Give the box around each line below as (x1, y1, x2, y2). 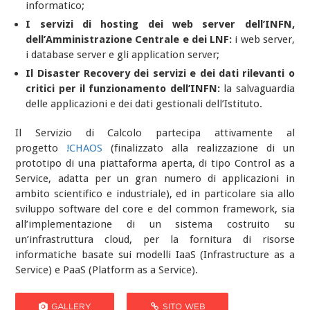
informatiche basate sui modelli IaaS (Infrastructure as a (15, 248, 295, 261)
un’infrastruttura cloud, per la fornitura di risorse (15, 233, 295, 246)
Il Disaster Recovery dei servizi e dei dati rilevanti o (26, 67, 295, 80)
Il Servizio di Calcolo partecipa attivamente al (15, 127, 295, 139)
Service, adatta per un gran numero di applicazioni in (15, 172, 295, 185)
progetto (15, 142, 67, 154)
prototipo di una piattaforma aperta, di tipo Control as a (15, 157, 295, 170)
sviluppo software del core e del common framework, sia (15, 203, 295, 215)
